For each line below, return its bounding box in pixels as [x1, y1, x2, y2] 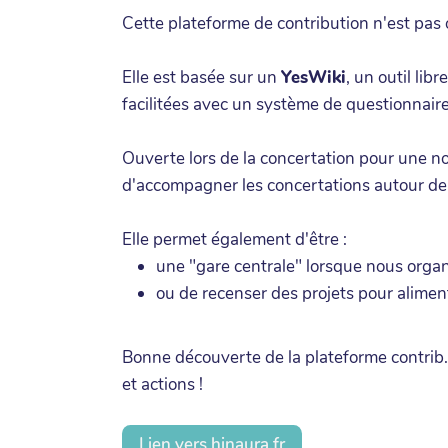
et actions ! [122, 372, 203, 396]
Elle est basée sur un [122, 65, 281, 89]
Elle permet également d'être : [122, 227, 347, 251]
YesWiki [281, 65, 346, 89]
